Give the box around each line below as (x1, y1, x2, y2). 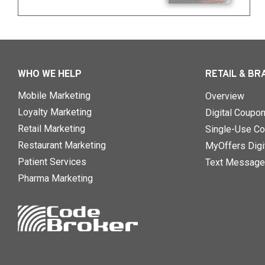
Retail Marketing (18, 123, 85, 135)
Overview (205, 91, 244, 102)
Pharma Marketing (18, 173, 93, 185)
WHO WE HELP (18, 68, 82, 80)
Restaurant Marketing (18, 140, 106, 151)
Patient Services (18, 156, 86, 168)
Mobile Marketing (18, 90, 91, 102)
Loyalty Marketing (18, 106, 92, 118)
